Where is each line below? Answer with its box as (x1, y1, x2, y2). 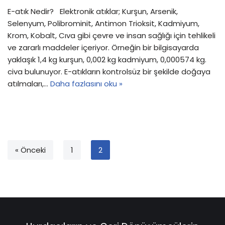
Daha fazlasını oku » (50, 78, 123, 89)
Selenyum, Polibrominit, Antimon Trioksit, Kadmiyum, (8, 18, 199, 29)
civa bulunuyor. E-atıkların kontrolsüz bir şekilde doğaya (8, 66, 210, 77)
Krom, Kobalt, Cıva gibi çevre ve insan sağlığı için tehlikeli (8, 30, 215, 41)
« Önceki (15, 145, 46, 156)
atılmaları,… (8, 78, 50, 89)
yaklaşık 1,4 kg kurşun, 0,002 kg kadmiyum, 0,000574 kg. (8, 54, 206, 65)
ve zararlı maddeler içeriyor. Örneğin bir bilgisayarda (8, 42, 199, 53)
